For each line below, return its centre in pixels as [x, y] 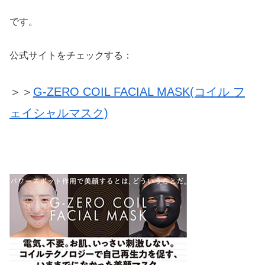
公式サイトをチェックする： [71, 55]
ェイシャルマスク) [59, 113]
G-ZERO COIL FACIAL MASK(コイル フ [139, 91]
